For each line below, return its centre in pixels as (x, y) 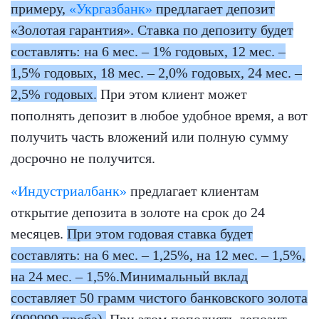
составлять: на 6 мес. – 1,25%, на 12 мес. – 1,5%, (158, 255)
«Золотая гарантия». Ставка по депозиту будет (152, 30)
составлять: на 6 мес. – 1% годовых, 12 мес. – (148, 52)
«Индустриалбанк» (69, 191)
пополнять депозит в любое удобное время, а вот (159, 116)
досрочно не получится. (83, 158)
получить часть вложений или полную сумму (150, 137)
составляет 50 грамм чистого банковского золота (159, 298)
